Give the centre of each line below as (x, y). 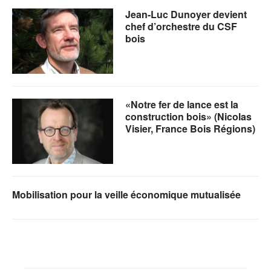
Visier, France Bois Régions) (191, 129)
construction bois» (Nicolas (189, 117)
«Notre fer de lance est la (182, 105)
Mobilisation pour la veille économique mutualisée (126, 195)
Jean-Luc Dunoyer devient (186, 14)
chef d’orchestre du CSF (181, 26)
